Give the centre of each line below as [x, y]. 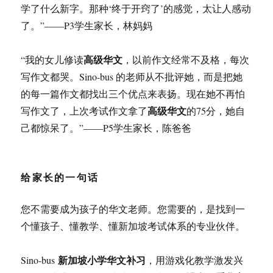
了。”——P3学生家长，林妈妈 [87, 25]
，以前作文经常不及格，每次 [186, 59]
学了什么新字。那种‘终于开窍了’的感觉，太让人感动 [136, 8]
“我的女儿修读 [52, 59]
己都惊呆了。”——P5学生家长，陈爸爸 [106, 128]
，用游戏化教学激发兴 [195, 260]
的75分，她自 [216, 111]
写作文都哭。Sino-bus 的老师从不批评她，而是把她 [132, 76]
